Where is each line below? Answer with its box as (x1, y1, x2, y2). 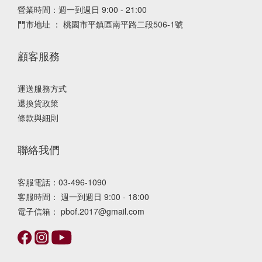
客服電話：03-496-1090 (18, 175, 106, 188)
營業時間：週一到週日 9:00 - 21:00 (18, 3, 147, 15)
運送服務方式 (18, 82, 67, 94)
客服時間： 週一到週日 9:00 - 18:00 (18, 190, 149, 202)
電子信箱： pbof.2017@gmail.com (18, 205, 144, 217)
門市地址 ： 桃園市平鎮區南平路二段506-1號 (18, 18, 185, 30)
